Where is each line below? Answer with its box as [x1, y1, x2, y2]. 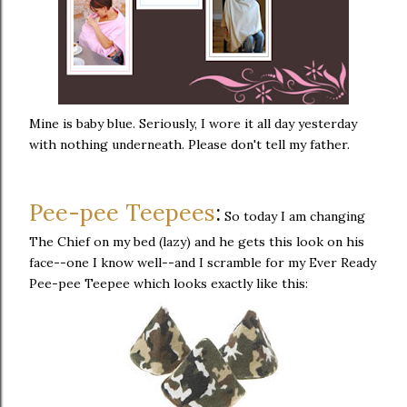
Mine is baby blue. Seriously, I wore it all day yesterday [29, 115, 357, 133]
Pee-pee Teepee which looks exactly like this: [29, 275, 308, 293]
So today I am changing [221, 208, 365, 225]
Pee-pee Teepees [29, 198, 215, 228]
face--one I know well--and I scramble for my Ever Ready [29, 254, 376, 272]
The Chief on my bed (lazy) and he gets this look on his [29, 233, 364, 251]
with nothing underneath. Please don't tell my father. [29, 136, 350, 154]
